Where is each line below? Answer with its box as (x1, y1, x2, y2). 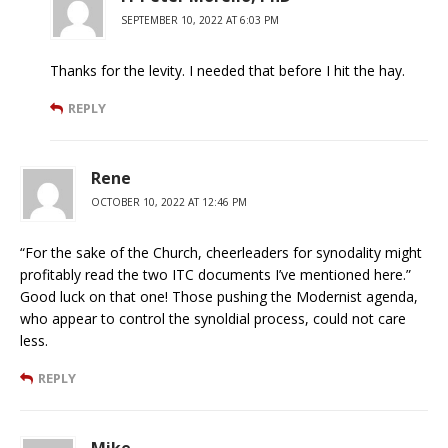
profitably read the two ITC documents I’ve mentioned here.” (20, 265, 411, 285)
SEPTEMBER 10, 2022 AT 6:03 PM (121, 13, 279, 28)
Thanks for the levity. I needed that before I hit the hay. (50, 61, 405, 81)
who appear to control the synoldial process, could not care (20, 309, 406, 329)
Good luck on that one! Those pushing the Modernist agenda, (20, 287, 418, 307)
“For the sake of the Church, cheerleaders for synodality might (20, 243, 422, 263)
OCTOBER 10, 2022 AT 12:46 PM (91, 195, 247, 210)
